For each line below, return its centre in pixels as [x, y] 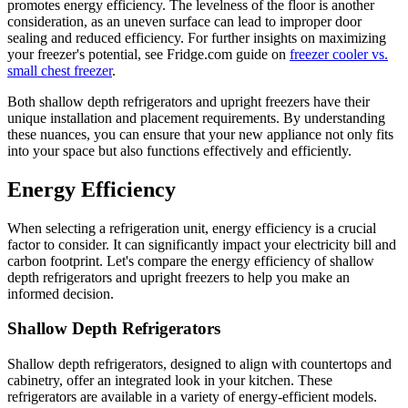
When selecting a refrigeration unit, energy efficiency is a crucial [192, 228]
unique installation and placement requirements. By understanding [196, 117]
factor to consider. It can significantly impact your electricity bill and [202, 244]
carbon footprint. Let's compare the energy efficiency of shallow [191, 260]
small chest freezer [60, 70]
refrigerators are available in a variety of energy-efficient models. [192, 396]
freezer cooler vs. [339, 54]
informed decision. [61, 293]
